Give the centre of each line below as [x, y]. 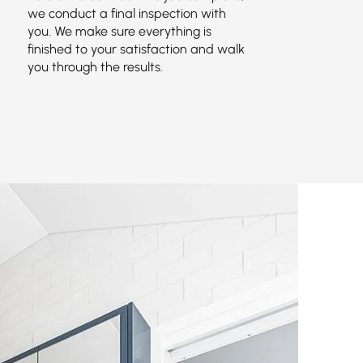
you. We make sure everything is [119, 31]
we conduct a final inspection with [126, 13]
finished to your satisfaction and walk [136, 49]
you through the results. [95, 67]
